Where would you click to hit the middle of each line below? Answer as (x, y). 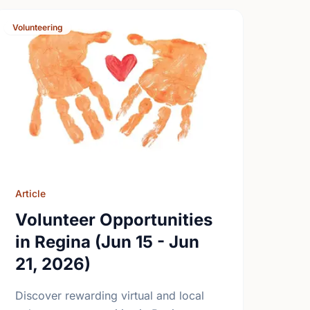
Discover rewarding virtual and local (110, 295)
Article (31, 193)
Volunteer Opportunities (114, 220)
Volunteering (38, 27)
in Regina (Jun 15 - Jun (108, 242)
